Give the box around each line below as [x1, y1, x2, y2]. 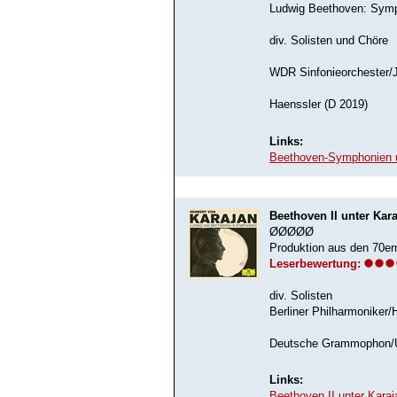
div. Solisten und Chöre [269, 35, 389, 48]
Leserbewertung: [269, 257, 362, 271]
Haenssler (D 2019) [269, 98, 369, 112]
